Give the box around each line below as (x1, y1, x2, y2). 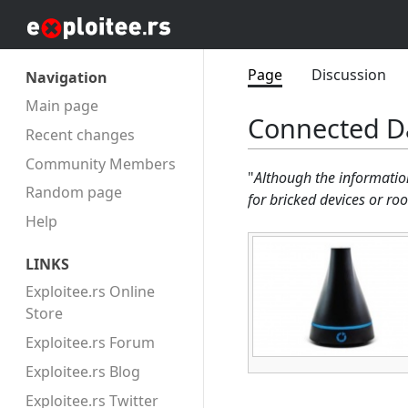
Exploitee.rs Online (25, 281, 155, 302)
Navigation (25, 67, 107, 88)
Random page (25, 182, 122, 203)
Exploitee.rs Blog (25, 362, 140, 382)
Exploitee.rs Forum (25, 332, 155, 353)
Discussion (311, 65, 386, 85)
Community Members (25, 153, 176, 174)
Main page (25, 95, 98, 116)
